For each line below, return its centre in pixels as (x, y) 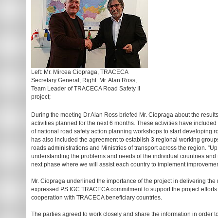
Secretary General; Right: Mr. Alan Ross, (84, 80)
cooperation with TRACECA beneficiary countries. (97, 198)
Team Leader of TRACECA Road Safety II (86, 89)
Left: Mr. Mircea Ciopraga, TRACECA (80, 72)
